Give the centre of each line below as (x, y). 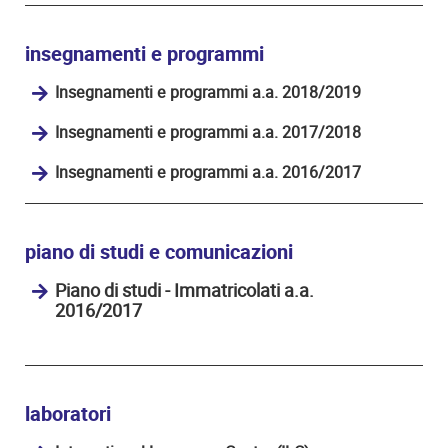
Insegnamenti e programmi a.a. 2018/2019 (208, 92)
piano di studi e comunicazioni (159, 252)
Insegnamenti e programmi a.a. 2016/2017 (208, 172)
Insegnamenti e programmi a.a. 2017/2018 (208, 132)
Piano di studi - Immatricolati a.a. (184, 290)
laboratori (68, 414)
